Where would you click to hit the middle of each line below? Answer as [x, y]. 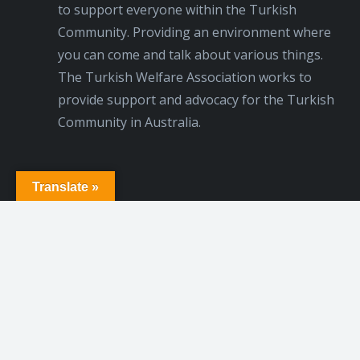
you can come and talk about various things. [190, 55]
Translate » [65, 187]
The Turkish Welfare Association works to [185, 77]
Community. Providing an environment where [194, 32]
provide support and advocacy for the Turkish [196, 100]
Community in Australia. [129, 122]
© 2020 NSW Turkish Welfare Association [183, 297]
